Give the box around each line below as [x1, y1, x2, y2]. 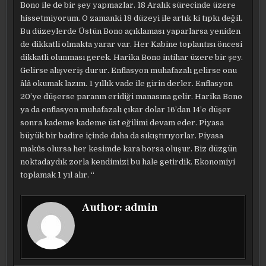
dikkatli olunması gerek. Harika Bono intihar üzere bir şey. [20, 53, 243, 62]
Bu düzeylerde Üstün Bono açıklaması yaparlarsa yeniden [20, 27, 241, 36]
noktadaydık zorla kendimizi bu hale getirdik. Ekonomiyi [20, 157, 236, 166]
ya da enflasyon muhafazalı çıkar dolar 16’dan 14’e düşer [20, 105, 232, 114]
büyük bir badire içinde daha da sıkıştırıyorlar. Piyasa [20, 131, 224, 140]
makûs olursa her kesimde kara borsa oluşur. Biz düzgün [20, 144, 237, 153]
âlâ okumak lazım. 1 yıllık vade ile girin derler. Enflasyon [20, 79, 233, 88]
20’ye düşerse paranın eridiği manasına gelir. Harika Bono [20, 92, 243, 101]
